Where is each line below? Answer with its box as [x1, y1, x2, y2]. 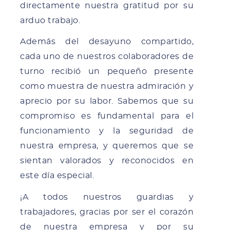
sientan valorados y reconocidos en [20, 157, 194, 165]
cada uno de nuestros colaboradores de [20, 52, 194, 61]
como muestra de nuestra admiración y [20, 82, 194, 91]
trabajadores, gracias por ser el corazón [20, 208, 194, 217]
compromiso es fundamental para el [20, 112, 194, 121]
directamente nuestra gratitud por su [20, 1, 194, 10]
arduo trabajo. [20, 16, 80, 25]
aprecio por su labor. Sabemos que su [20, 97, 194, 106]
